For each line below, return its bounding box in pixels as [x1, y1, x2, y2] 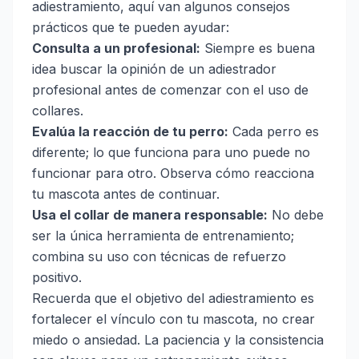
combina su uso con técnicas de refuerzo [32, 248, 286, 265]
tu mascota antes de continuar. [32, 186, 220, 203]
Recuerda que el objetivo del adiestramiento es [32, 290, 314, 307]
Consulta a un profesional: [32, 40, 200, 57]
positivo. [32, 269, 82, 286]
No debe [268, 207, 324, 224]
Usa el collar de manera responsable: [32, 207, 268, 224]
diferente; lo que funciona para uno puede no [32, 144, 310, 161]
